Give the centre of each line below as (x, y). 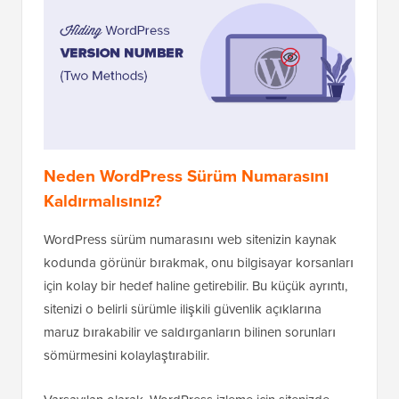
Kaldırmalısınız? (103, 201)
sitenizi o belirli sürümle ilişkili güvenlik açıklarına (183, 309)
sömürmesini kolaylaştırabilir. (126, 356)
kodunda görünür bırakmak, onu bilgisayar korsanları (199, 263)
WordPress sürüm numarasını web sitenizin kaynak (190, 240)
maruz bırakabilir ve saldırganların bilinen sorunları (190, 333)
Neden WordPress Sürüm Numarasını (186, 176)
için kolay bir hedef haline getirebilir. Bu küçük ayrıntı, (195, 286)
